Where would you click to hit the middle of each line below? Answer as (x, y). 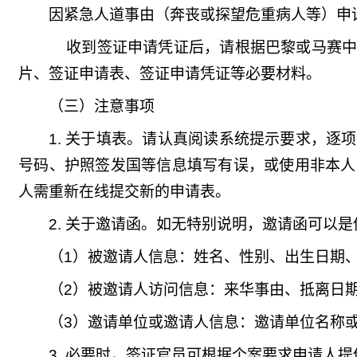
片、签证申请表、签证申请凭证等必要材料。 (170, 74)
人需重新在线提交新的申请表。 (124, 192)
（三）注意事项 (102, 106)
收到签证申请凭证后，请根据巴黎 (181, 47)
